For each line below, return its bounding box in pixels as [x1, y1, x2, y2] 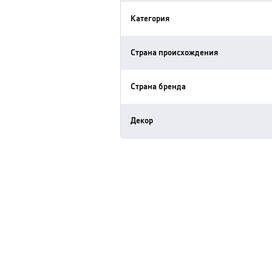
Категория [131, 15, 170, 23]
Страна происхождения [131, 49, 219, 57]
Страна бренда [131, 83, 186, 91]
